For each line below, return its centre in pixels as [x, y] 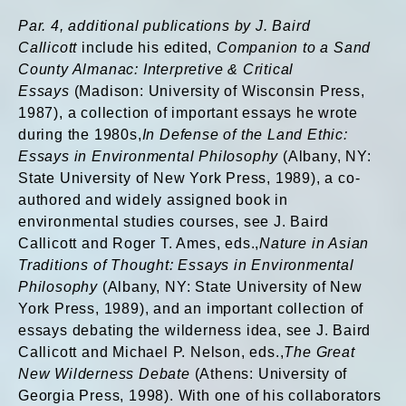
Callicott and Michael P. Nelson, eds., [151, 352]
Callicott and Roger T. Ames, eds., [139, 243]
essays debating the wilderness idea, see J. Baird [195, 330]
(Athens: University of [269, 374]
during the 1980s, [80, 135]
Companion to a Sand [294, 48]
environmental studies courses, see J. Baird [174, 222]
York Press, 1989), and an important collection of [191, 309]
